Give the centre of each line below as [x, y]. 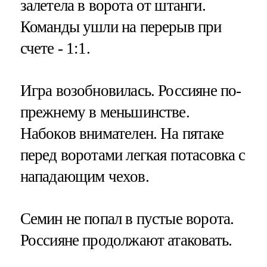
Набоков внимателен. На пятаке [122, 134]
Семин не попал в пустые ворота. [127, 219]
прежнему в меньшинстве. [105, 112]
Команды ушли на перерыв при [121, 27]
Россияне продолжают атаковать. [126, 240]
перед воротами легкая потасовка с [133, 155]
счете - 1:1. [55, 49]
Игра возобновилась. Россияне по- [131, 91]
